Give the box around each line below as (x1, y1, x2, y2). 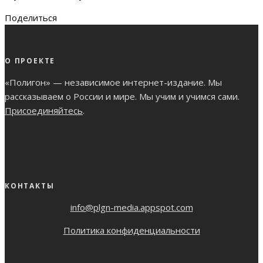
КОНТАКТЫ (5, 181, 55, 191)
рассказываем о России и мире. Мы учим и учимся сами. (5, 90, 240, 103)
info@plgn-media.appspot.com (70, 201, 193, 214)
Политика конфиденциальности (63, 224, 200, 237)
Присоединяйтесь (5, 104, 83, 117)
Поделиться (5, 12, 57, 24)
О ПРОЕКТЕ (5, 56, 56, 66)
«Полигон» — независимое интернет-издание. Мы (5, 76, 222, 89)
